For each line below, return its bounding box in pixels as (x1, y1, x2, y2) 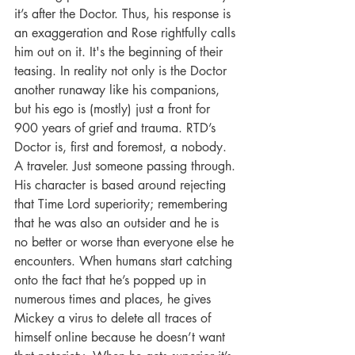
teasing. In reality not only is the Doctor (14, 63, 231, 80)
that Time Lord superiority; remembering (14, 196, 231, 213)
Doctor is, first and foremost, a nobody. (14, 139, 231, 156)
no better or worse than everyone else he (14, 234, 238, 251)
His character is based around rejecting (14, 177, 230, 194)
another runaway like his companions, (14, 82, 223, 99)
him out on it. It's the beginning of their (14, 44, 227, 61)
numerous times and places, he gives (14, 291, 215, 308)
